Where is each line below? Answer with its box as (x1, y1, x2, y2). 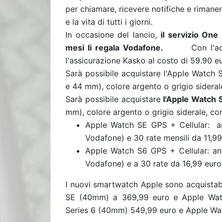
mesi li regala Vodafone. (65, 43, 164, 53)
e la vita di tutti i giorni (65, 17, 151, 27)
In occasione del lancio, (65, 30, 161, 40)
